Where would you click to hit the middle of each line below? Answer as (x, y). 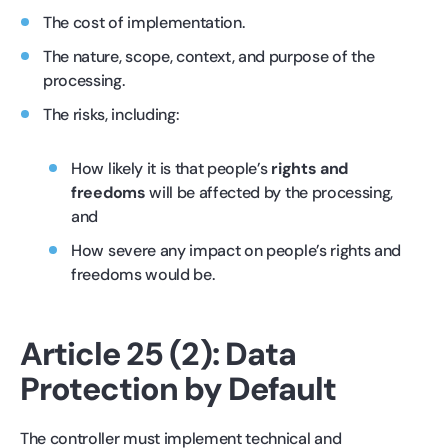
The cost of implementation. (144, 22)
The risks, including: (111, 114)
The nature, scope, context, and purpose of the (209, 56)
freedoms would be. (143, 274)
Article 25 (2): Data (158, 353)
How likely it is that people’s (171, 168)
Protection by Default (178, 388)
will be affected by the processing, (269, 192)
